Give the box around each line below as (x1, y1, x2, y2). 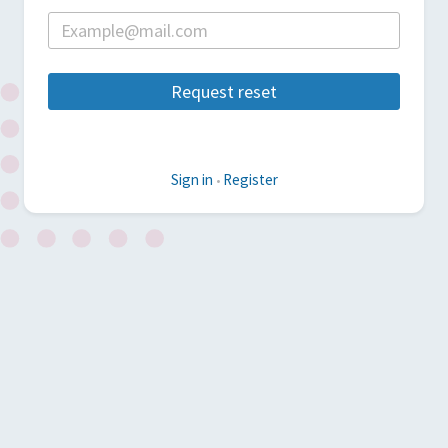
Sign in (170, 170, 213, 189)
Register (222, 170, 278, 189)
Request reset (171, 80, 277, 103)
